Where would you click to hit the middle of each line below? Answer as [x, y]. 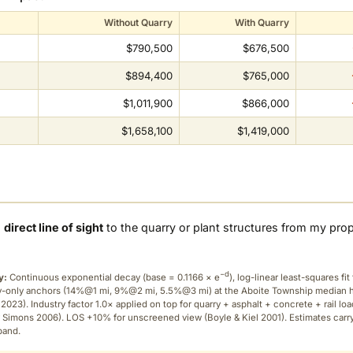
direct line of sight [54, 227]
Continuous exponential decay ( [76, 277]
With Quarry [262, 22]
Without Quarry [138, 22]
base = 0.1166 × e [183, 277]
